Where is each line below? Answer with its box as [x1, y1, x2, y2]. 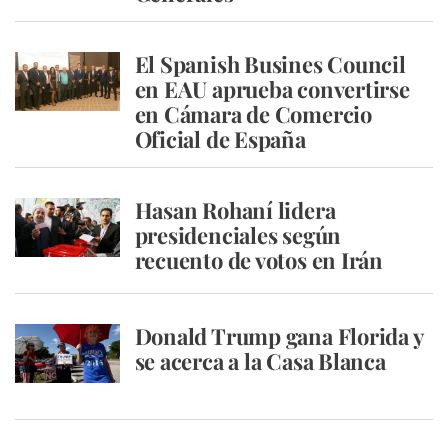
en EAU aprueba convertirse [134, 74, 410, 104]
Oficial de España [134, 124, 306, 154]
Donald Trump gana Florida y [134, 321, 423, 351]
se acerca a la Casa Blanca [134, 346, 386, 376]
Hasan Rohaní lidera [134, 195, 336, 225]
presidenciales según [134, 220, 342, 250]
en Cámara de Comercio [134, 99, 372, 129]
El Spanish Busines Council [134, 49, 406, 79]
